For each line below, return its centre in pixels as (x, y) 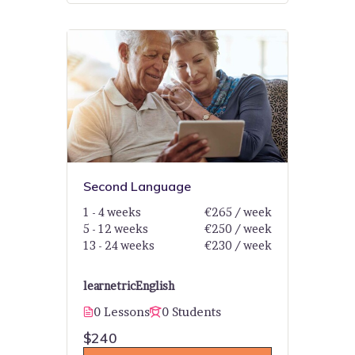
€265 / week (238, 212)
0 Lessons (122, 312)
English (155, 286)
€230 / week (238, 246)
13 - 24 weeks (119, 246)
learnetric (109, 286)
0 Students (191, 312)
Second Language (137, 187)
